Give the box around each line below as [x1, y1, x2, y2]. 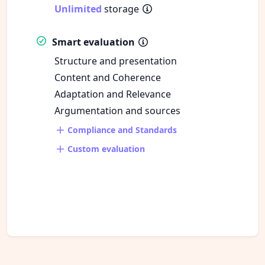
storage [102, 2, 141, 15]
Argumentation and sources [54, 104, 180, 117]
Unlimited [54, 2, 102, 15]
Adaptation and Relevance [54, 87, 171, 101]
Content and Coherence [54, 70, 161, 84]
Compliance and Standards [64, 124, 177, 135]
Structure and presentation [54, 54, 177, 67]
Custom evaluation [64, 143, 145, 154]
